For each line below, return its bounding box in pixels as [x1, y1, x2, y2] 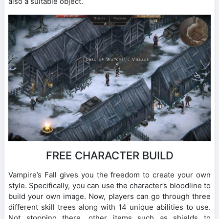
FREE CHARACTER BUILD [45, 149, 174, 162]
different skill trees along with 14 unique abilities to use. [8, 202, 211, 212]
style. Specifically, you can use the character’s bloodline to [8, 180, 211, 190]
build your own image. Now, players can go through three [8, 191, 211, 201]
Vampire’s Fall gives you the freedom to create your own [8, 170, 211, 179]
